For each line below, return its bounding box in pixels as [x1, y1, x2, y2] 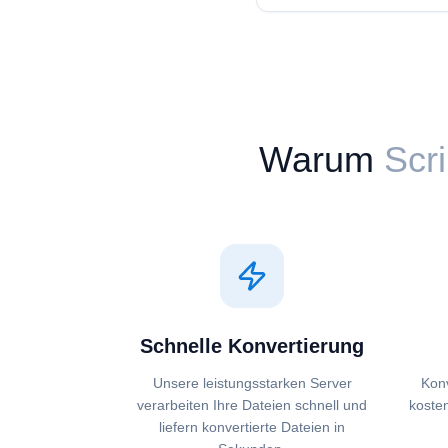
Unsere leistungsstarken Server [152, 375, 352, 391]
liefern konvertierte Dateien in [159, 419, 345, 435]
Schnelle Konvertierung [140, 335, 364, 357]
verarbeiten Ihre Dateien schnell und [137, 397, 367, 413]
